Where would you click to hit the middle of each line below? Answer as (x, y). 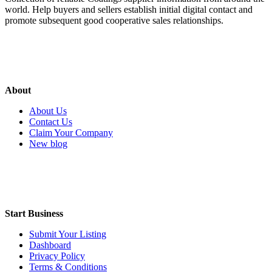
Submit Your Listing (68, 234)
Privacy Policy (57, 256)
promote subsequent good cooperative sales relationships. (114, 21)
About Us (48, 111)
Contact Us (51, 122)
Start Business (34, 214)
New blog (48, 144)
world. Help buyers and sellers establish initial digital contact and (129, 10)
